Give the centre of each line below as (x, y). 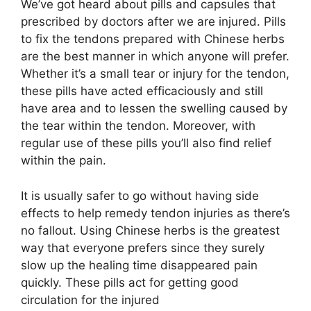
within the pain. (64, 160)
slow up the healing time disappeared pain (139, 265)
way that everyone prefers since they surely (143, 247)
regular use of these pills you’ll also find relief (146, 143)
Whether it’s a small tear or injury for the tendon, (155, 74)
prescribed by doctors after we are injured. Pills (153, 22)
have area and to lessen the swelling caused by (154, 108)
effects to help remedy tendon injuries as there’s (155, 213)
